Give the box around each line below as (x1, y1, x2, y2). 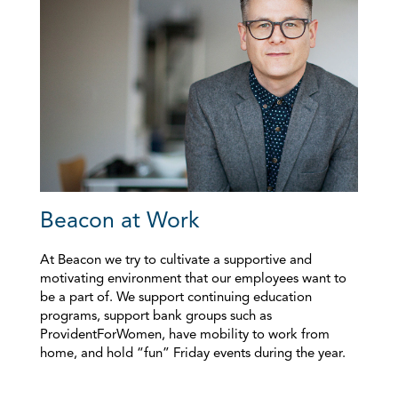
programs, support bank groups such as (40, 310, 272, 324)
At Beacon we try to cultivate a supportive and (40, 254, 312, 268)
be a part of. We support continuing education (40, 291, 312, 306)
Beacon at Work (40, 211, 200, 234)
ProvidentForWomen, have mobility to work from (40, 329, 330, 343)
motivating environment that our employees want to (40, 273, 346, 287)
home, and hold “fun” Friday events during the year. (40, 347, 346, 362)
